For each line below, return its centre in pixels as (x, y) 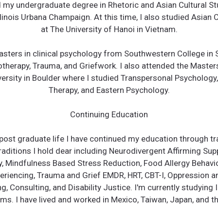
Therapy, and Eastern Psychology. (109, 90)
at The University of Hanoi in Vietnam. (109, 29)
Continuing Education (109, 114)
